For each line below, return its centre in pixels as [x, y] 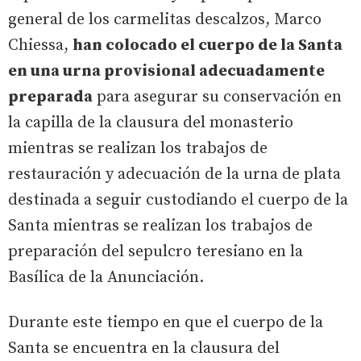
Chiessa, [40, 46]
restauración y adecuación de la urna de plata [174, 174]
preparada [50, 97]
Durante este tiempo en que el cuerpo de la [166, 323]
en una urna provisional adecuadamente [166, 71]
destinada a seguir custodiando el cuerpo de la [178, 200]
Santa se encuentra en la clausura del [144, 349]
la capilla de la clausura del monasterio [151, 123]
